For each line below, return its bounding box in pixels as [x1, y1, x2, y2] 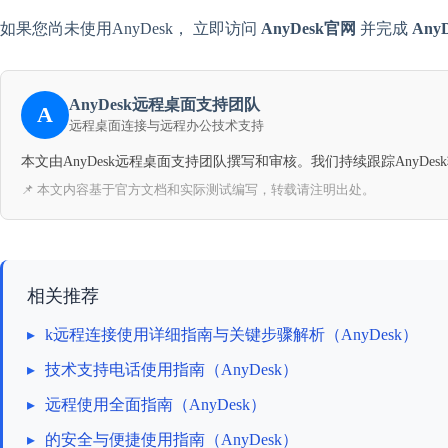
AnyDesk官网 [257, 19, 360, 37]
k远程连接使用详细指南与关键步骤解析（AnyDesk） [45, 325, 418, 343]
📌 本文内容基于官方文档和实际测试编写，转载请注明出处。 [21, 181, 375, 197]
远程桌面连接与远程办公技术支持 [69, 117, 264, 133]
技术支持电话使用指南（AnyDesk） [45, 360, 298, 378]
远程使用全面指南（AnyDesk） [45, 395, 266, 413]
